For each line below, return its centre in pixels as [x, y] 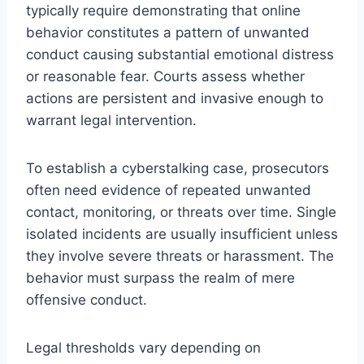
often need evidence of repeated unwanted [169, 190]
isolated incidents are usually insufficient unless [182, 234]
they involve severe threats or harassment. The [180, 256]
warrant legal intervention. [111, 120]
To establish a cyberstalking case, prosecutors [178, 168]
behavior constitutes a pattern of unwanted [168, 32]
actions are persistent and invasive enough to [175, 98]
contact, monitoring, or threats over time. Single [181, 212]
